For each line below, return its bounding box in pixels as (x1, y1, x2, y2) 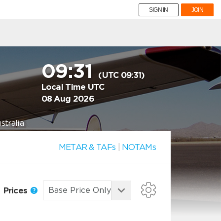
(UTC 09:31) (98, 70, 145, 80)
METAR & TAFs (58, 142, 116, 152)
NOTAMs (122, 142, 156, 152)
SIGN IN (148, 6, 168, 13)
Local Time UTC (41, 82, 105, 92)
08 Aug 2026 (41, 94, 94, 104)
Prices (3, 185, 30, 195)
